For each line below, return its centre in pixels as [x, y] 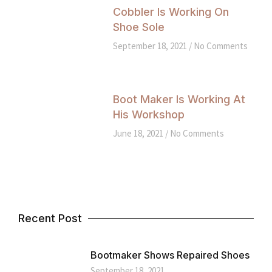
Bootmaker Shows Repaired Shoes [170, 255]
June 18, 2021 [139, 133]
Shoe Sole [138, 27]
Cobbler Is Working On [171, 12]
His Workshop [148, 114]
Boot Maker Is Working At [179, 99]
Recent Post [50, 218]
